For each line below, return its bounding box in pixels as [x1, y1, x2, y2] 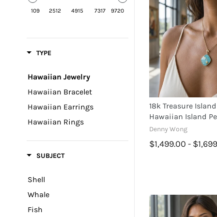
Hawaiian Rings [28, 117, 84, 127]
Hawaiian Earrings [28, 102, 93, 112]
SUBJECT [36, 152, 64, 160]
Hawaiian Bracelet [28, 87, 92, 97]
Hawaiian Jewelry [28, 72, 90, 82]
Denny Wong [149, 125, 188, 134]
